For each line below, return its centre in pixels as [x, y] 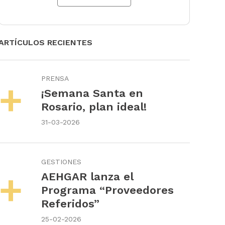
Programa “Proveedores [107, 190]
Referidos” [70, 203]
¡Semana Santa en [92, 93]
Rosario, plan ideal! [94, 107]
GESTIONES [61, 161]
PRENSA [55, 79]
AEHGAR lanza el [87, 176]
